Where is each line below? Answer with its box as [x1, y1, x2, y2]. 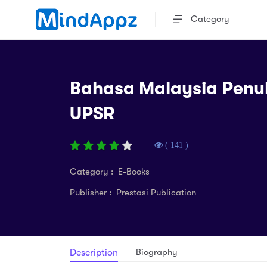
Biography [136, 247, 178, 257]
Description [70, 247, 118, 258]
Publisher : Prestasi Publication [70, 187, 196, 198]
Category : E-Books [70, 166, 150, 177]
